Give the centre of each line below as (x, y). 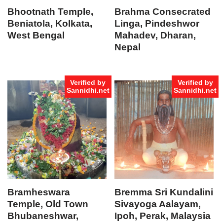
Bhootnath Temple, (50, 12)
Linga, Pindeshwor (157, 24)
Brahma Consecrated (163, 12)
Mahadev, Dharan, (155, 36)
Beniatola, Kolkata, (50, 24)
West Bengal (36, 36)
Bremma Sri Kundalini (164, 192)
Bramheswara (39, 192)
